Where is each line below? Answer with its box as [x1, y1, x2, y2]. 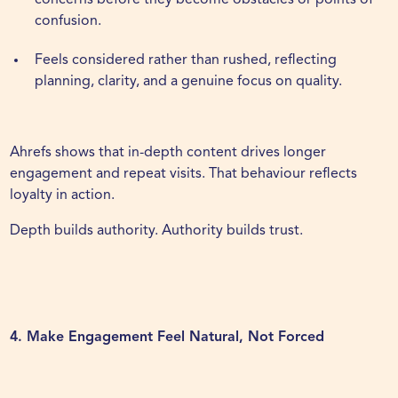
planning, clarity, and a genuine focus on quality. [35, 75, 343, 90]
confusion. [35, 14, 102, 29]
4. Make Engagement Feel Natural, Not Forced [10, 330, 325, 346]
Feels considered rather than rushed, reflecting [35, 53, 338, 68]
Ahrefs [10, 146, 52, 161]
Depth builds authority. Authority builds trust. [10, 224, 304, 239]
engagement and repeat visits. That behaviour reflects [10, 167, 358, 182]
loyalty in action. [10, 188, 115, 203]
